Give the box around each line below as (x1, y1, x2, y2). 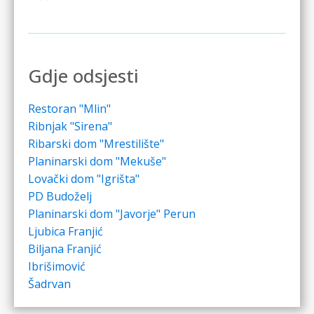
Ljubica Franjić (28, 224, 103, 240)
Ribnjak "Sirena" (28, 118, 112, 135)
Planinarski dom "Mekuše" (28, 153, 166, 170)
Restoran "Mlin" (28, 101, 111, 117)
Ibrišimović (28, 259, 86, 275)
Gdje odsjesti (28, 63, 139, 89)
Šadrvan (28, 276, 71, 292)
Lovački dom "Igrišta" (28, 171, 139, 187)
